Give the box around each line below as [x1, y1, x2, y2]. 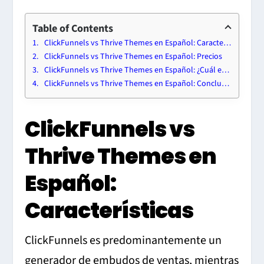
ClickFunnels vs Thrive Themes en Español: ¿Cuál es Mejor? [44, 64, 222, 76]
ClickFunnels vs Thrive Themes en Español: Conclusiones [44, 77, 222, 90]
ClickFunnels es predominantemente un [25, 232, 222, 249]
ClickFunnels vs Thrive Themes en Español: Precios [44, 50, 223, 62]
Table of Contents [32, 21, 114, 36]
